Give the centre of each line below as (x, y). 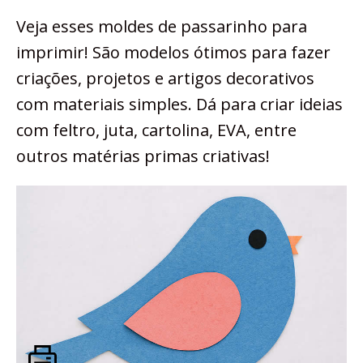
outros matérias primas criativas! (143, 156)
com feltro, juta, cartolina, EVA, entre (156, 130)
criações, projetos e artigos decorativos (165, 78)
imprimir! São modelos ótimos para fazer (173, 52)
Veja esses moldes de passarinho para (162, 26)
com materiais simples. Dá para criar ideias (179, 104)
